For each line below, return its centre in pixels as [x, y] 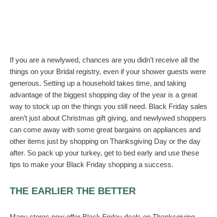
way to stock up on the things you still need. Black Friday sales [108, 107]
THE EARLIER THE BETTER [73, 191]
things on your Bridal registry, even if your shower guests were [108, 72]
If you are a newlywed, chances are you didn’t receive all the [104, 60]
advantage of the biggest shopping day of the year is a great [103, 95]
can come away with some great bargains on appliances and [105, 130]
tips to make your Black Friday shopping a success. [92, 165]
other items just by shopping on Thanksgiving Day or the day [105, 141]
